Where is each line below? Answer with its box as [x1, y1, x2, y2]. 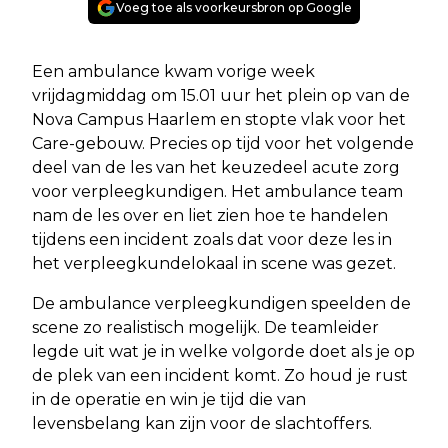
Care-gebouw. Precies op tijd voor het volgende [32, 134, 414, 153]
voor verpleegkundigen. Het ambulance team [32, 182, 403, 201]
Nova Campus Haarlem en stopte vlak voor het [32, 110, 406, 129]
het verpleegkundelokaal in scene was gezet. [32, 254, 396, 273]
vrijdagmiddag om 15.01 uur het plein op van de [32, 86, 410, 105]
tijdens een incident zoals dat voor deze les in [32, 230, 392, 249]
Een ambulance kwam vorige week [32, 62, 315, 81]
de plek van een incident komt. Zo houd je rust [32, 366, 408, 385]
